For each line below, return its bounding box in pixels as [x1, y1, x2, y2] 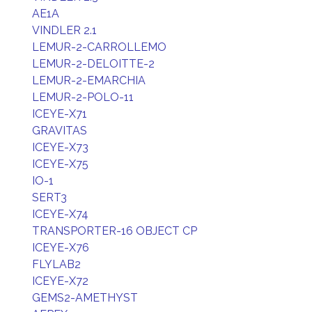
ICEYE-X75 [32, 157, 88, 171]
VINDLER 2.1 [32, 24, 97, 37]
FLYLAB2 [32, 258, 81, 271]
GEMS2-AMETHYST [32, 291, 138, 304]
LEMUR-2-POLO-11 [32, 91, 134, 104]
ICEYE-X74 [32, 208, 88, 221]
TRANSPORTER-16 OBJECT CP [32, 224, 197, 237]
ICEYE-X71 [32, 107, 87, 120]
